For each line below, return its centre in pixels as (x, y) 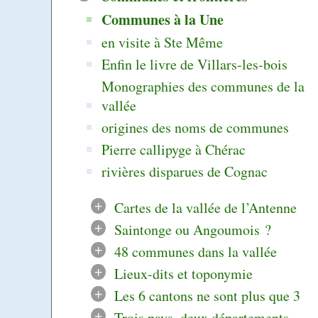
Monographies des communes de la (203, 86)
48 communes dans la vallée (195, 251)
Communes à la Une (163, 19)
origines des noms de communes (196, 127)
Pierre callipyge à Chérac (174, 149)
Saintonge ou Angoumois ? (192, 229)
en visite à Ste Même (163, 42)
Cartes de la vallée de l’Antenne (205, 207)
